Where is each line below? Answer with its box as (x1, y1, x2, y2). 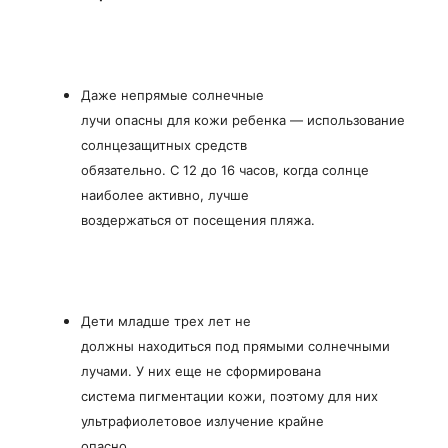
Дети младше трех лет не (81, 312, 251, 329)
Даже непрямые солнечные (81, 86, 264, 103)
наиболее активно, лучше (81, 186, 249, 203)
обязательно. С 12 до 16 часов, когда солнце (81, 161, 369, 178)
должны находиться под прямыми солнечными (81, 337, 390, 354)
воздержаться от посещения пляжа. (81, 211, 315, 228)
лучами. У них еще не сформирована (81, 362, 321, 379)
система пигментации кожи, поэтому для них (81, 387, 378, 404)
